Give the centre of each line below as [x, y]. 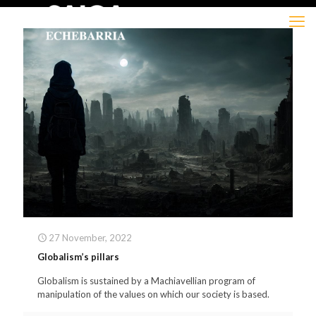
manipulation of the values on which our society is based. [153, 294]
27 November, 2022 [90, 238]
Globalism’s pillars [78, 257]
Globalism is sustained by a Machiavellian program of [146, 281]
